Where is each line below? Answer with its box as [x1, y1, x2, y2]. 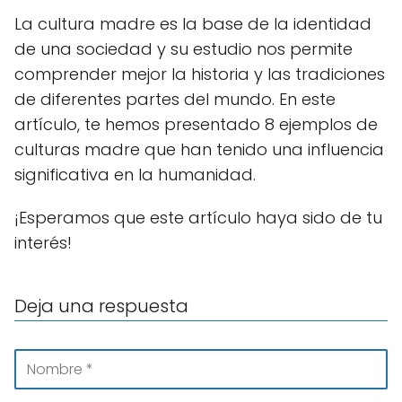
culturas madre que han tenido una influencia [14, 138, 384, 161]
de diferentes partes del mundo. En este [14, 88, 336, 110]
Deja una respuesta [14, 293, 188, 319]
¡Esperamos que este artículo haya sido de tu [14, 206, 382, 229]
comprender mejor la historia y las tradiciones [14, 63, 385, 85]
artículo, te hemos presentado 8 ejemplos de [14, 113, 378, 135]
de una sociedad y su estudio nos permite [14, 38, 353, 60]
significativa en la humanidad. [14, 163, 256, 186]
